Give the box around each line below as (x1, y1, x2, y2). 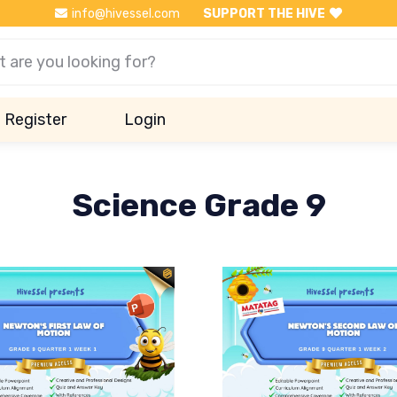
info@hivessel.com (72, 5, 181, 21)
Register (4, 109, 66, 129)
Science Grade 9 (71, 186, 326, 224)
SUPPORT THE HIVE (202, 5, 325, 21)
